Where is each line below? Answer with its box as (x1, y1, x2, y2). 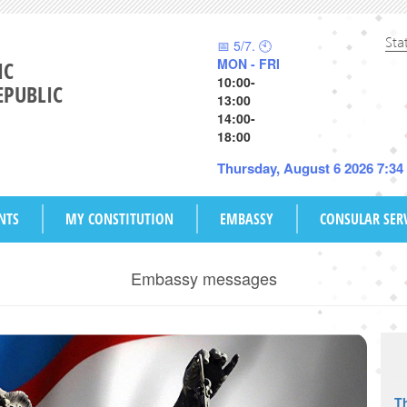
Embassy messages (130, 266, 277, 290)
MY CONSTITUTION (65, 209, 174, 229)
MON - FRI (217, 55, 280, 73)
